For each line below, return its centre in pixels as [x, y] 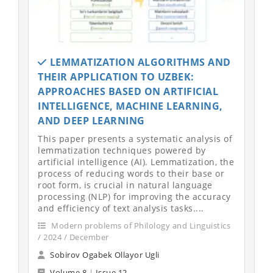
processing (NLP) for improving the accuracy [134, 196]
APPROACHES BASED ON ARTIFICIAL [128, 91]
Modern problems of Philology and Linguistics [140, 225]
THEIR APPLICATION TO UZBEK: [116, 76]
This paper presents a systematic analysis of [135, 138]
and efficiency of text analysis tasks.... [121, 208]
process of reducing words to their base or [131, 173]
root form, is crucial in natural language [125, 185]
